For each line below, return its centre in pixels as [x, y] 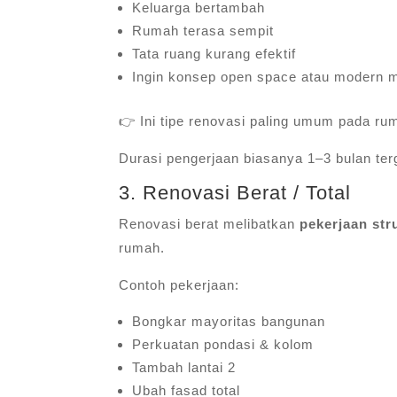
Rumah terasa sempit [203, 30]
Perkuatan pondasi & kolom [223, 344]
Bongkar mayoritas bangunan [229, 321]
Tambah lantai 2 [184, 367]
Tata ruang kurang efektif [214, 53]
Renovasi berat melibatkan [210, 223]
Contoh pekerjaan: [179, 284]
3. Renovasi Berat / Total [235, 192]
